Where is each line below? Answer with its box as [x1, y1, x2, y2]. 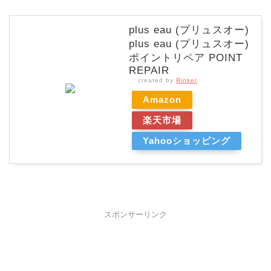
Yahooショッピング [143, 135, 230, 146]
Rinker [176, 77, 197, 84]
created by [138, 77, 176, 84]
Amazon [143, 94, 181, 105]
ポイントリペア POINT [129, 52, 243, 64]
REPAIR [129, 65, 169, 77]
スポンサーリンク [104, 211, 167, 220]
